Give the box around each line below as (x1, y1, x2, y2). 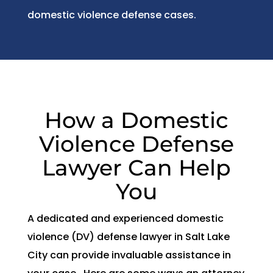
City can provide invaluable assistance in (27, 247, 231, 262)
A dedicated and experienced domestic (27, 211, 224, 225)
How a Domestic (44, 106, 229, 133)
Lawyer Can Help (41, 154, 231, 181)
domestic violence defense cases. (27, 7, 196, 22)
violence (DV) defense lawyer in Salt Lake (27, 229, 230, 244)
